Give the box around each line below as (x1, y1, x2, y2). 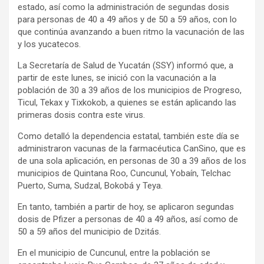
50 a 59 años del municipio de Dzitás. (18, 226, 161, 237)
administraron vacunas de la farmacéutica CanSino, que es (18, 143, 246, 154)
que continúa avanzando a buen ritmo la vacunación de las (18, 27, 245, 38)
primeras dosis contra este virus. (18, 110, 145, 121)
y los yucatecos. (18, 39, 81, 50)
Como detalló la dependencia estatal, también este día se (18, 131, 239, 142)
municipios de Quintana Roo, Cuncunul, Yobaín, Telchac (18, 168, 231, 179)
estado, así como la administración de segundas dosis (18, 2, 229, 13)
